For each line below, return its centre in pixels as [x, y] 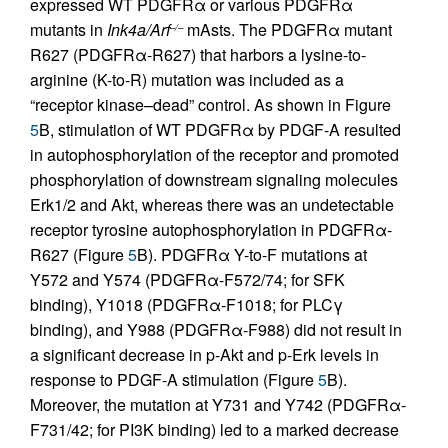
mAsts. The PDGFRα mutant [287, 29]
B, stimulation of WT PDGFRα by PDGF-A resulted [220, 129]
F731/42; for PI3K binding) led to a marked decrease [214, 429]
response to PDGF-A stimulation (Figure [174, 379]
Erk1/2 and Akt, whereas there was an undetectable [212, 204]
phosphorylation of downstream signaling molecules [214, 179]
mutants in [68, 29]
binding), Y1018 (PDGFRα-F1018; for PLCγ [186, 304]
